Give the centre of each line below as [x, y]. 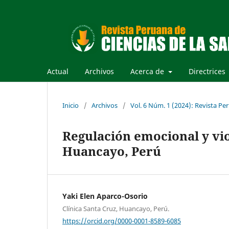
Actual [58, 71]
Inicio [71, 105]
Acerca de [148, 71]
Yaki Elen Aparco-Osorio [105, 196]
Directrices [208, 71]
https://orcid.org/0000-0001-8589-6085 [122, 221]
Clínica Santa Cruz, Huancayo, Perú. [116, 208]
